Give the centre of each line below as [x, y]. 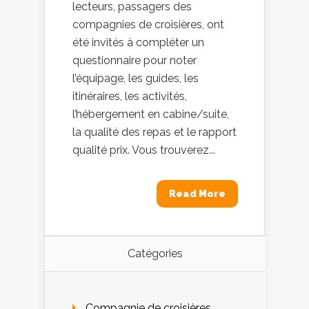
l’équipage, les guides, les [136, 78]
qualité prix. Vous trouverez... [144, 150]
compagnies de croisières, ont [148, 24]
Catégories [155, 253]
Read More [197, 194]
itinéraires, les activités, [130, 96]
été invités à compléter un [138, 42]
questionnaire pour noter [134, 60]
